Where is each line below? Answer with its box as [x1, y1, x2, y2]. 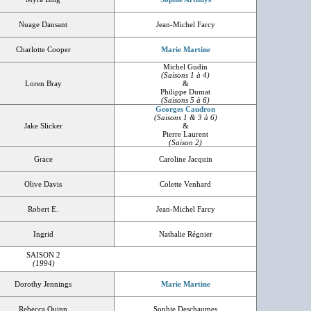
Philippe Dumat [160, 87, 210, 96]
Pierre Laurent [162, 130, 208, 138]
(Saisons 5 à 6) [161, 96, 210, 104]
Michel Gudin [163, 62, 208, 71]
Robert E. [28, 205, 58, 213]
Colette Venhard [160, 180, 211, 188]
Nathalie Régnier [158, 230, 212, 238]
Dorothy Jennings [15, 280, 72, 288]
